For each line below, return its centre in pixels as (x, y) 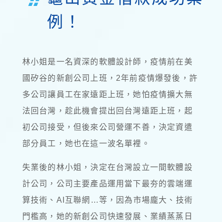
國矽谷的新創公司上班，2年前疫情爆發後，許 (110, 78)
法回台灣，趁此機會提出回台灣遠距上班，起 (107, 111)
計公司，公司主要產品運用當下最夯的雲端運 (107, 183)
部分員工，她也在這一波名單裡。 (86, 143)
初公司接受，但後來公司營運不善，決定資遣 (107, 127)
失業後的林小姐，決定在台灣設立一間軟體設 (107, 167)
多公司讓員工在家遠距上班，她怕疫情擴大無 (107, 94)
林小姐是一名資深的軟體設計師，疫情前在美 (107, 61)
